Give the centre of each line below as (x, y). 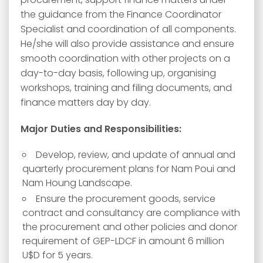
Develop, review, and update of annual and (136, 155)
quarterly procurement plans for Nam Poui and (129, 169)
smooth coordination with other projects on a (125, 58)
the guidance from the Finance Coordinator (121, 14)
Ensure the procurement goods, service (126, 199)
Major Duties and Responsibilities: (101, 129)
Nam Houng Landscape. (77, 183)
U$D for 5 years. (58, 255)
